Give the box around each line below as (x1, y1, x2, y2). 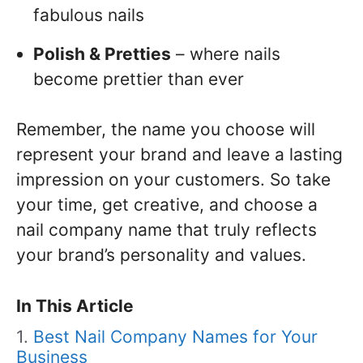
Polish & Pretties (33, 43, 171, 64)
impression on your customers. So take (16, 169, 331, 190)
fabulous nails (33, 4, 144, 25)
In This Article (16, 296, 134, 317)
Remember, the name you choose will (16, 119, 315, 140)
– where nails (171, 43, 280, 64)
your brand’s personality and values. (16, 245, 306, 266)
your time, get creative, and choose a (16, 194, 318, 216)
